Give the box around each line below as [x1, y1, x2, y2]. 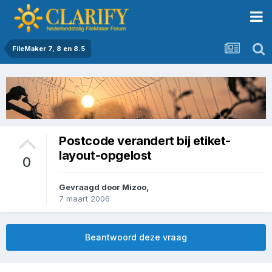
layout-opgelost [59, 148, 152, 163]
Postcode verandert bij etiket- [59, 133, 231, 148]
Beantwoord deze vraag [85, 232, 187, 243]
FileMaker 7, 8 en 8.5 [12, 44, 85, 53]
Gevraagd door [59, 182, 122, 192]
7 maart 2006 [59, 194, 110, 204]
